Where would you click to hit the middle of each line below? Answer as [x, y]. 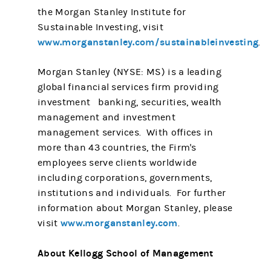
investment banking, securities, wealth [130, 102]
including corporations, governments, [125, 178]
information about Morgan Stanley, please [135, 208]
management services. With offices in [126, 132]
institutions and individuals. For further [132, 193]
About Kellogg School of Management [126, 253]
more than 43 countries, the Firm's [117, 148]
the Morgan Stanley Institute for [112, 12]
